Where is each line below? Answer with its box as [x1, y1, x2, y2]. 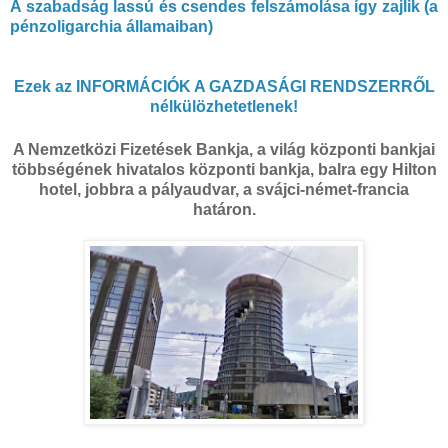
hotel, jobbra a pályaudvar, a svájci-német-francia [39, 181, 409, 199]
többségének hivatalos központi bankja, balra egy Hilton [11, 161, 437, 179]
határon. [192, 201, 256, 219]
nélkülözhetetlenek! [150, 97, 298, 115]
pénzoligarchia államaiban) [10, 17, 213, 35]
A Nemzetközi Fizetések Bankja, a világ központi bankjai [13, 141, 435, 159]
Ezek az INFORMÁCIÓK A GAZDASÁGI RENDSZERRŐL [13, 77, 435, 95]
